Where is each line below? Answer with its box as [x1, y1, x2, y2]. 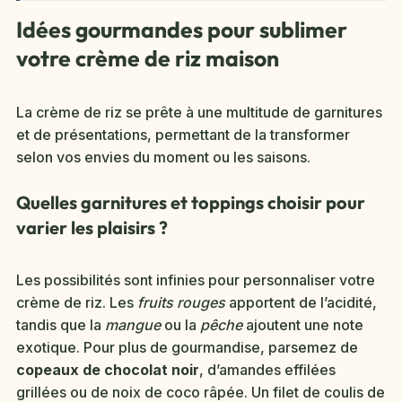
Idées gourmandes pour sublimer [16, 15, 347, 44]
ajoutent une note [242, 316, 363, 335]
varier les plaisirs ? [16, 216, 168, 240]
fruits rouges [137, 293, 225, 312]
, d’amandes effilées [199, 361, 336, 380]
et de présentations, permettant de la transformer [16, 126, 350, 144]
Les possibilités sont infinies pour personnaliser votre [16, 271, 375, 290]
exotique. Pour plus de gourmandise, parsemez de [16, 338, 358, 357]
